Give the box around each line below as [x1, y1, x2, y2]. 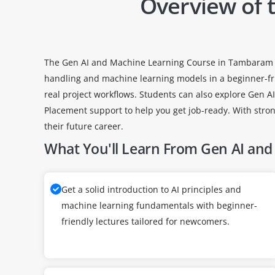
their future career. [44, 120, 123, 132]
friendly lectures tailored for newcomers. [61, 215, 230, 227]
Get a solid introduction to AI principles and [61, 184, 241, 195]
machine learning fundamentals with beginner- [61, 199, 257, 211]
